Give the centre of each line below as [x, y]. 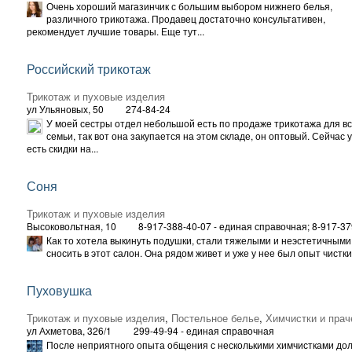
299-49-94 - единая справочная [204, 330]
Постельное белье [215, 317]
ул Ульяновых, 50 [65, 108]
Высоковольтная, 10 [71, 225]
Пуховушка [59, 290]
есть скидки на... [62, 148]
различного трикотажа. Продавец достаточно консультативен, [186, 18]
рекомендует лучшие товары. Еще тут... [115, 31]
